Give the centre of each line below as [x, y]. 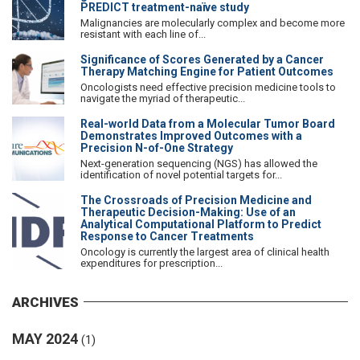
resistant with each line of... [143, 34]
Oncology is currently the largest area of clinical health [205, 252]
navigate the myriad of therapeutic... [163, 98]
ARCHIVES [45, 302]
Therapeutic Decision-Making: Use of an [188, 212]
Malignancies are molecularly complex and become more [213, 22]
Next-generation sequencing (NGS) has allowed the [199, 163]
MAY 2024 [45, 338]
